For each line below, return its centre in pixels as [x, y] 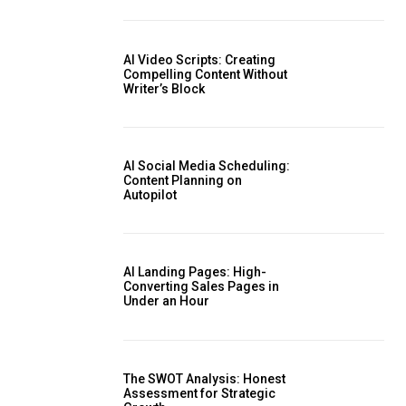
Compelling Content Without [205, 74]
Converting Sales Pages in [201, 287]
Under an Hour [166, 301]
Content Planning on [183, 180]
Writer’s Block [164, 88]
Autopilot [150, 194]
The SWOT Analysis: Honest [204, 378]
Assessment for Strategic [199, 393]
